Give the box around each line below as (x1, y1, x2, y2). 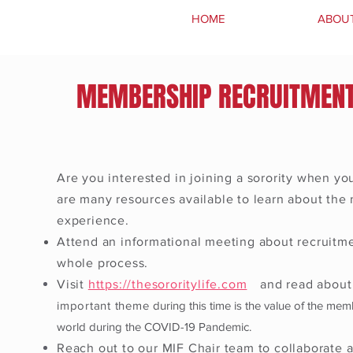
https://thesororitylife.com (87, 277, 247, 291)
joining (190, 170, 233, 184)
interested (108, 170, 171, 184)
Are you (57, 170, 109, 184)
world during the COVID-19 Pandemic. (57, 319, 251, 333)
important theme (57, 298, 153, 312)
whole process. (57, 255, 149, 269)
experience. (57, 213, 137, 227)
